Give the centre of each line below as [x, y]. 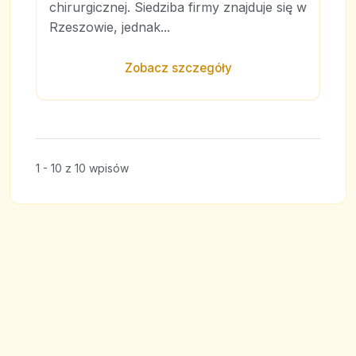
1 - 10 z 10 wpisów [82, 168]
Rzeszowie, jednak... [110, 27]
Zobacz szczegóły [178, 68]
